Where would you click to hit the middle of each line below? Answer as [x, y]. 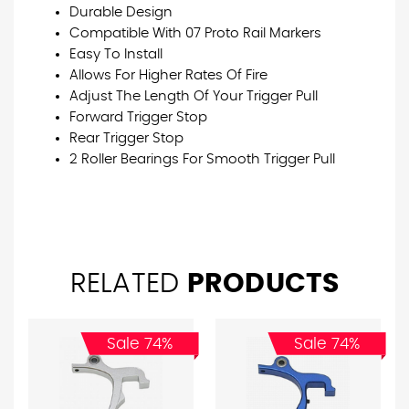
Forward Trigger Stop [138, 118]
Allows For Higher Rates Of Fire [168, 76]
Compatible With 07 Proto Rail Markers [195, 34]
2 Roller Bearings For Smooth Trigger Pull [202, 160]
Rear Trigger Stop [126, 139]
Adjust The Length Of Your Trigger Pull [194, 97]
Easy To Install [116, 55]
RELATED [128, 284]
